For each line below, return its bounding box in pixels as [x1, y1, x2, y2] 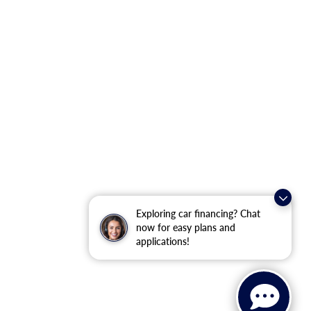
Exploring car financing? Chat [136, 208, 260, 219]
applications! [136, 235, 190, 247]
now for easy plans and [136, 221, 235, 233]
